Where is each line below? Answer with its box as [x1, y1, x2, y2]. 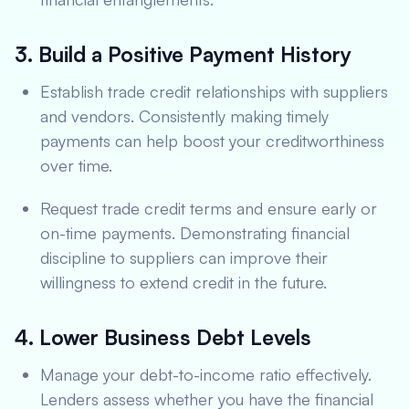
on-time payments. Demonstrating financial [40, 223, 350, 243]
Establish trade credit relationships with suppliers [40, 81, 388, 101]
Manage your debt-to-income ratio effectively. [40, 364, 372, 384]
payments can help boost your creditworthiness [40, 131, 384, 151]
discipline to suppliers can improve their [40, 247, 328, 267]
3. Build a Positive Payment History [15, 41, 351, 68]
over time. [40, 155, 112, 175]
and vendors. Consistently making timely [40, 106, 329, 126]
